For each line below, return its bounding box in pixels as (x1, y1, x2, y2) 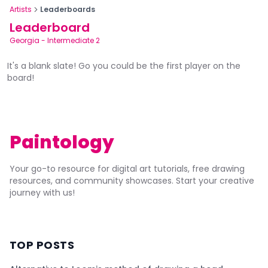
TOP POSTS (10, 237, 75, 252)
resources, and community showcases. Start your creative (10, 175, 254, 187)
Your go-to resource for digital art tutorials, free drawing (10, 163, 245, 175)
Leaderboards (40, 4, 95, 14)
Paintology (10, 130, 114, 155)
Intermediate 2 (47, 35, 100, 45)
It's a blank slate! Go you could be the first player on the (7, 60, 240, 72)
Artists (10, 4, 32, 14)
